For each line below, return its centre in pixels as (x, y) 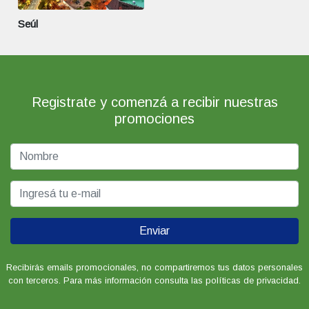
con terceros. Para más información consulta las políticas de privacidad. (154, 280)
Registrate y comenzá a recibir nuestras (154, 102)
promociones (154, 118)
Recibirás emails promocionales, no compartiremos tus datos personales (154, 267)
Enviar (154, 230)
